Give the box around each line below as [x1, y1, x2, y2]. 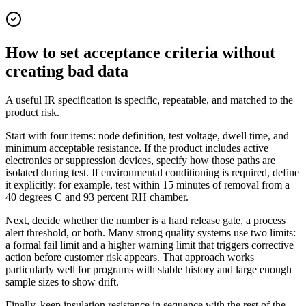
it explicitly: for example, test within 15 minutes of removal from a [5, 178, 290, 191]
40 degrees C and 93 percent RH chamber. [5, 191, 189, 203]
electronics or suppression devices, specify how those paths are [5, 154, 275, 166]
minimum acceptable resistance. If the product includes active [5, 141, 268, 154]
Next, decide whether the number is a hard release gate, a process [5, 214, 286, 226]
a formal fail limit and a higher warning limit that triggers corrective [5, 238, 294, 251]
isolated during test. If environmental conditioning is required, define [5, 166, 299, 178]
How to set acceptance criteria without [5, 43, 275, 61]
